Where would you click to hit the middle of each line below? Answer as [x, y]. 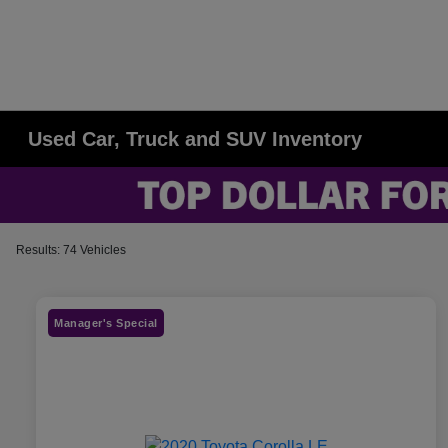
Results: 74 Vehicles [71, 250]
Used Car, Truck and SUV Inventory [195, 139]
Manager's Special [106, 323]
